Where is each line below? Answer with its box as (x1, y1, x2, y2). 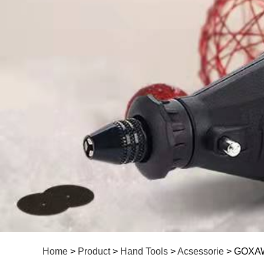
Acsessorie (177, 246, 224, 256)
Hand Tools (120, 246, 168, 256)
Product (78, 246, 110, 256)
